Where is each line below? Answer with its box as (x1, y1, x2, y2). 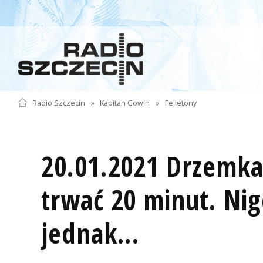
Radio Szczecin (32, 97, 85, 108)
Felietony (165, 97, 197, 108)
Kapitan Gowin (100, 97, 150, 108)
